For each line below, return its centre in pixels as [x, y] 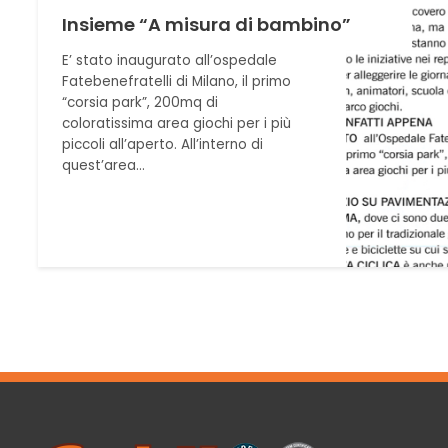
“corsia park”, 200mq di [140, 103]
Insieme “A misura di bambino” [207, 25]
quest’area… [104, 166]
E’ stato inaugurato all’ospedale [170, 61]
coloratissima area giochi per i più [177, 124]
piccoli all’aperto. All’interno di [163, 145]
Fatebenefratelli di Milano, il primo [177, 82]
